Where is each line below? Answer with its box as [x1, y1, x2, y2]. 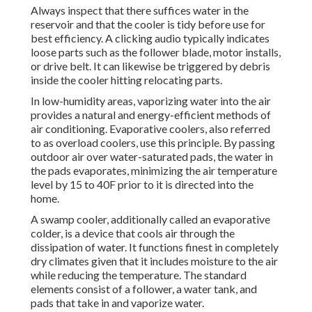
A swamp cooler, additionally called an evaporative [31, 212, 270, 226]
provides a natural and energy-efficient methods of [31, 108, 271, 122]
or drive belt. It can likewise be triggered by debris [31, 59, 270, 73]
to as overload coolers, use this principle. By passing [31, 136, 275, 150]
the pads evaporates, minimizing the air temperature [31, 164, 277, 178]
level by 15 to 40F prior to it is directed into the [31, 178, 253, 192]
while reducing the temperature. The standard [31, 268, 247, 282]
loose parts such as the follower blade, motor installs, [31, 45, 281, 59]
